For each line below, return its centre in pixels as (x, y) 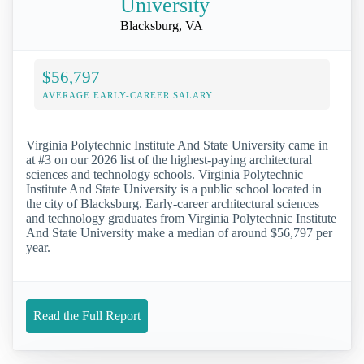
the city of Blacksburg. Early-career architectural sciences (173, 203)
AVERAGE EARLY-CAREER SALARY (128, 95)
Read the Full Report (87, 315)
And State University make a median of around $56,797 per (179, 232)
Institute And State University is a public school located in (174, 188)
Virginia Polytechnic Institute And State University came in (177, 145)
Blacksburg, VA (162, 25)
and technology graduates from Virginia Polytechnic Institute (181, 218)
